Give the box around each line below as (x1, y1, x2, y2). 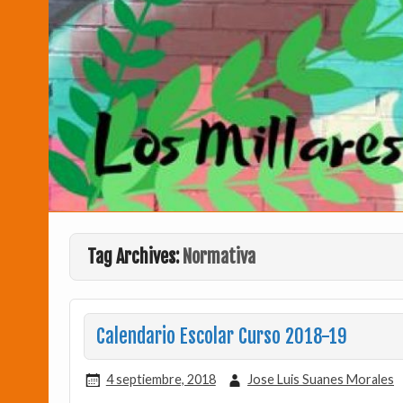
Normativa (183, 246, 256, 269)
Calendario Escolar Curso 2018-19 (95, 324, 347, 348)
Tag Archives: (87, 246, 184, 269)
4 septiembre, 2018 (105, 371, 216, 387)
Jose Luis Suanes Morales (246, 371, 394, 387)
